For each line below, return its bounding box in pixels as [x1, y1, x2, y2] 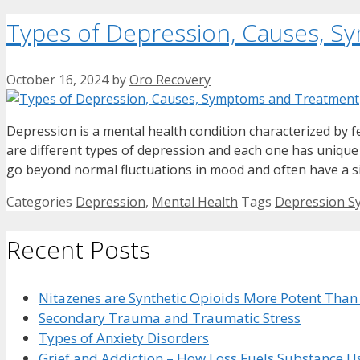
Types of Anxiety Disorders [39, 329, 209, 348]
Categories [6, 193, 76, 211]
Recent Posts [6, 233, 150, 267]
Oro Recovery [129, 71, 211, 89]
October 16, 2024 [6, 71, 108, 89]
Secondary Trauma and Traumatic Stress [39, 309, 301, 328]
